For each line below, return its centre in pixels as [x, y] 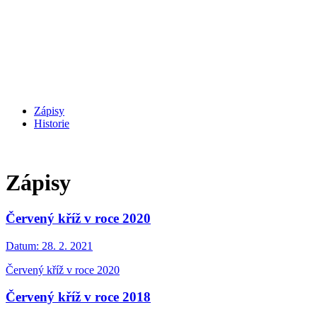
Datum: [22, 246]
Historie [52, 124]
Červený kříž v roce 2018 [78, 297]
